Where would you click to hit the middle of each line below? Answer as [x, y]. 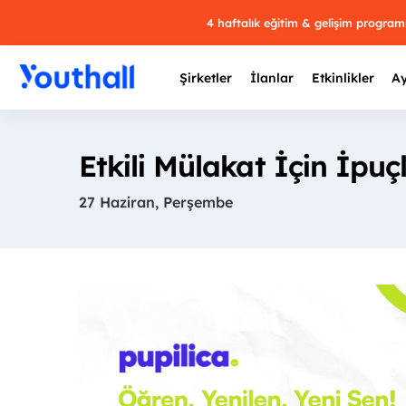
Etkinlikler [343, 78]
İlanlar [271, 78]
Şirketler [206, 78]
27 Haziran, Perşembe [156, 202]
